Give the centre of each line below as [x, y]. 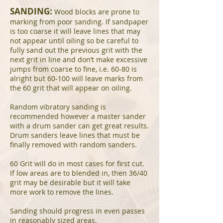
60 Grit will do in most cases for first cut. [77, 164]
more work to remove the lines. [62, 192]
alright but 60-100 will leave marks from [76, 78]
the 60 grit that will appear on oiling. [71, 88]
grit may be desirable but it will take [70, 182]
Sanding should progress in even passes [77, 211]
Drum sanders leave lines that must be [75, 135]
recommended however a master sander [78, 116]
